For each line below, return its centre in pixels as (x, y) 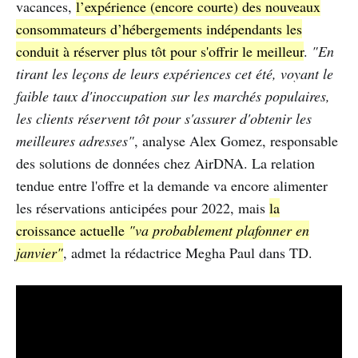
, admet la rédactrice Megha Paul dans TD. (188, 253)
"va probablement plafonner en (219, 231)
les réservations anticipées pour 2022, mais (143, 208)
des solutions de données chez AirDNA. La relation (165, 163)
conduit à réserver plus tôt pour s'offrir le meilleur (160, 52)
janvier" (40, 253)
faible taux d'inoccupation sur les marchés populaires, (173, 96)
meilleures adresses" (75, 141)
